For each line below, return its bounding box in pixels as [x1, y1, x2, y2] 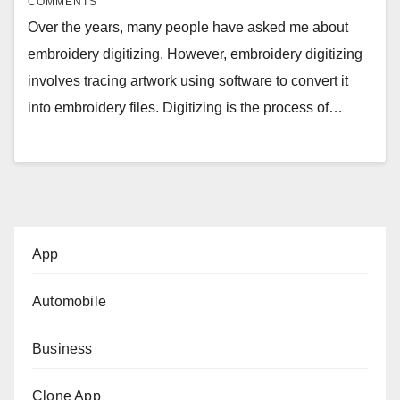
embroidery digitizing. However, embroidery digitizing [28, 46, 362, 62]
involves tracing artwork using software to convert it [28, 73, 348, 89]
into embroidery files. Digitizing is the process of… [28, 100, 343, 116]
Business [32, 340, 93, 356]
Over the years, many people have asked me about [28, 20, 348, 36]
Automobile [32, 293, 106, 309]
